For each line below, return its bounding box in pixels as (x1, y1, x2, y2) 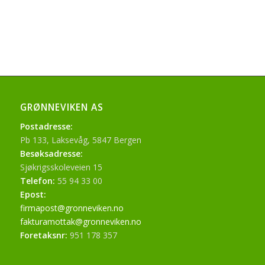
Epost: (20, 189, 46, 201)
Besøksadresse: (20, 148, 83, 160)
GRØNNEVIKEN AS (20, 101, 104, 114)
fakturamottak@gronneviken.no (20, 216, 141, 228)
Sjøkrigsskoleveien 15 (20, 161, 102, 173)
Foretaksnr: (20, 230, 67, 241)
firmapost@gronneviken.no (20, 202, 124, 214)
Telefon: (20, 175, 55, 187)
